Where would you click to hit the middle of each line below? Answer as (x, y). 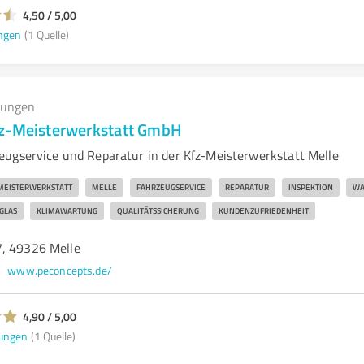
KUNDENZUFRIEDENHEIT (263, 210)
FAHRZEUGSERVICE (171, 187)
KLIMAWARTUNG (67, 210)
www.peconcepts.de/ (60, 270)
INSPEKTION (310, 187)
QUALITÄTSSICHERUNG (158, 210)
